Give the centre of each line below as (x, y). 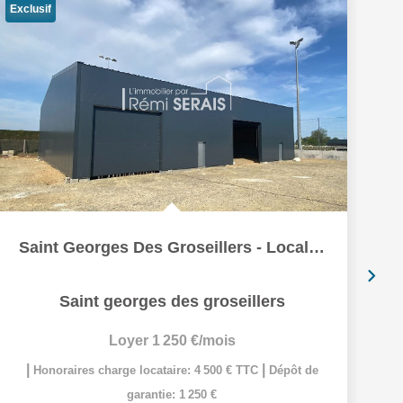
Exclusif (31, 9)
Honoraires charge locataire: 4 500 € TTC (147, 370)
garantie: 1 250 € (172, 394)
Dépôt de (293, 370)
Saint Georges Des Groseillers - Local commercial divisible (317, 247)
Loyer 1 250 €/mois (172, 340)
